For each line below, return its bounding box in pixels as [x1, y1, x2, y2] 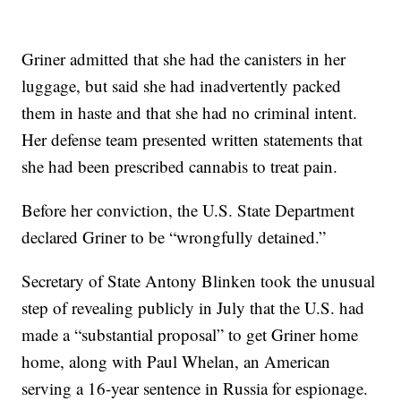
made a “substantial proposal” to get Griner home [21, 323, 359, 346]
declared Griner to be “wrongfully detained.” [21, 226, 327, 249]
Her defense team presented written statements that [21, 128, 363, 151]
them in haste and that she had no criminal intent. [21, 101, 358, 124]
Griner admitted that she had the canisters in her [21, 47, 346, 71]
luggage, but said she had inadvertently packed [21, 74, 342, 98]
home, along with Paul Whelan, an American [21, 350, 331, 373]
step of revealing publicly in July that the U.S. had [21, 296, 365, 320]
